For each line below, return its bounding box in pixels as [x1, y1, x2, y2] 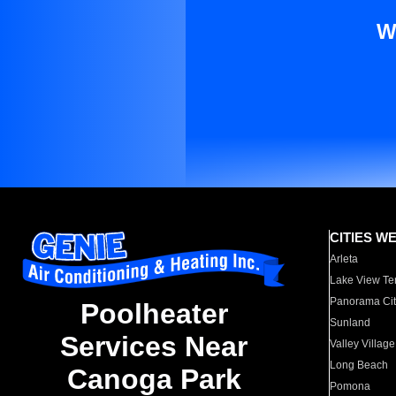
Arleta [330, 253, 359, 265]
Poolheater [80, 298, 228, 331]
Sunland [330, 316, 371, 329]
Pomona [330, 380, 371, 392]
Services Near [60, 331, 247, 363]
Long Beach [330, 359, 389, 371]
